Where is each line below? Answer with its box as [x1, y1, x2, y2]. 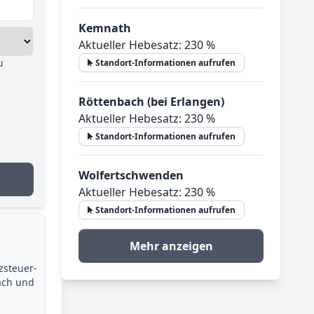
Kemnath [78, 20, 131, 36]
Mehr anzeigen [129, 238, 213, 254]
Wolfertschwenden [78, 168, 184, 183]
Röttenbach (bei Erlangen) [78, 94, 224, 109]
